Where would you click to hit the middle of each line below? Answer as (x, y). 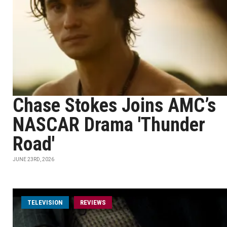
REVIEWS (93, 202)
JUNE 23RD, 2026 (33, 159)
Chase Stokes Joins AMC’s (114, 105)
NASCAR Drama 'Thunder (109, 125)
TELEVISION (45, 202)
